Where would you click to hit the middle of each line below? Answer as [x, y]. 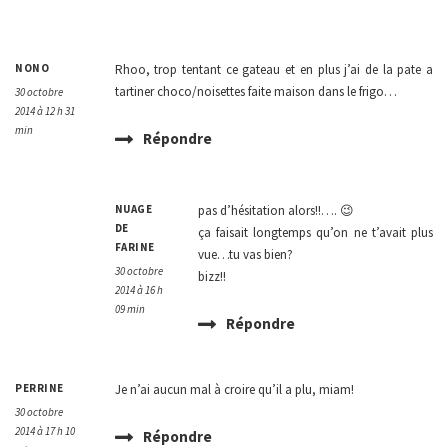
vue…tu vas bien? [245, 255]
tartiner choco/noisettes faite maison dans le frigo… [255, 92]
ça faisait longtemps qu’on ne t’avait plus [315, 233]
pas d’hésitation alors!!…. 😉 [275, 211]
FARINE [134, 247]
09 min [129, 309]
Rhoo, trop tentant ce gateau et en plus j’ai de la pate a [273, 70]
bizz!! [211, 277]
